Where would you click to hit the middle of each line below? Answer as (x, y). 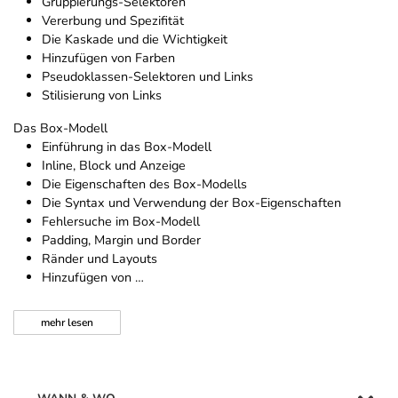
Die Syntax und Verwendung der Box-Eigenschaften (191, 203)
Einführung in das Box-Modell (127, 147)
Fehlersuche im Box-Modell (121, 222)
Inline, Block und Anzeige (114, 166)
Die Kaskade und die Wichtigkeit (135, 40)
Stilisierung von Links (102, 96)
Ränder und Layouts (99, 259)
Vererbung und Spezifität (113, 21)
